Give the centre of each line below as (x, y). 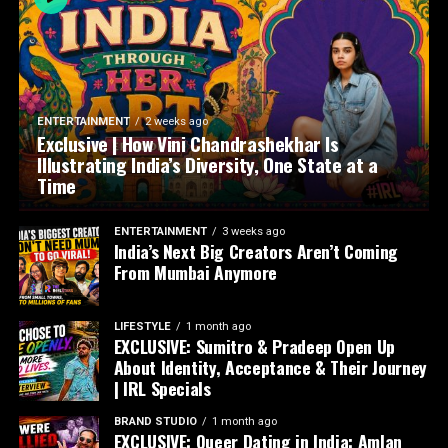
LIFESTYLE (142, 327)
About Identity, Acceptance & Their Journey (270, 367)
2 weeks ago (177, 122)
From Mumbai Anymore (195, 272)
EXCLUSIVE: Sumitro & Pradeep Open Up (254, 346)
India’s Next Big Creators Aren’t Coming (255, 251)
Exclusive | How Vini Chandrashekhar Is (188, 144)
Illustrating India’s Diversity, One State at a (207, 165)
